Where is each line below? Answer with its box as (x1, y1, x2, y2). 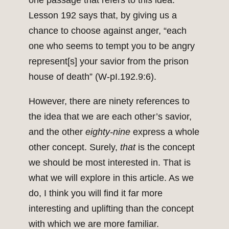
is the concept (135, 142, 195, 153)
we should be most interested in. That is (29, 157, 191, 168)
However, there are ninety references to (29, 96, 190, 107)
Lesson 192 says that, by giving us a (29, 10, 177, 21)
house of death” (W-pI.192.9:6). (29, 72, 156, 82)
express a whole (130, 127, 199, 138)
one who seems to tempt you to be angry (29, 41, 195, 52)
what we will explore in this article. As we (29, 173, 194, 184)
